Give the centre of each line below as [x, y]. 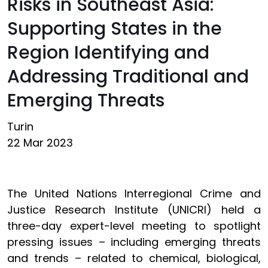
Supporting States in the [115, 29]
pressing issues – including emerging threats [134, 242]
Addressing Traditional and [128, 77]
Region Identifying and [108, 53]
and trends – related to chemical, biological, [134, 258]
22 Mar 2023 [40, 143]
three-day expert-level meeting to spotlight [134, 226]
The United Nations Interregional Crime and [134, 194]
